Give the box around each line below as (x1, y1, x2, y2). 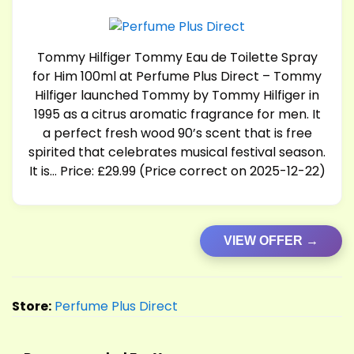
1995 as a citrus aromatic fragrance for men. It (33, 104, 321, 123)
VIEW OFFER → (224, 233, 318, 247)
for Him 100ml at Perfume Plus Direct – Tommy (32, 66, 322, 85)
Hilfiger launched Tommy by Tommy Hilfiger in (35, 85, 319, 104)
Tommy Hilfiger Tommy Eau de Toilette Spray (36, 47, 318, 66)
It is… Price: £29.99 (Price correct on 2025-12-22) (28, 161, 326, 180)
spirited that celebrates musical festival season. (28, 142, 326, 161)
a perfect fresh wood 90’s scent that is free (42, 123, 312, 142)
